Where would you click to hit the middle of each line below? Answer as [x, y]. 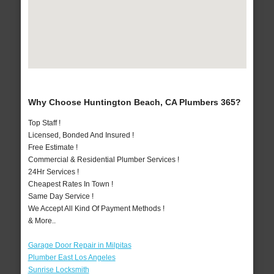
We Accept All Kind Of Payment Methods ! [96, 209]
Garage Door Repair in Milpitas [80, 246]
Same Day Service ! [61, 197]
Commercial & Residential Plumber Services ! [103, 160]
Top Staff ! [44, 123]
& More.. [42, 221]
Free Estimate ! [53, 148]
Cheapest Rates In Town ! [70, 184]
